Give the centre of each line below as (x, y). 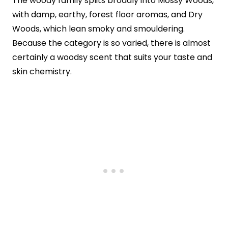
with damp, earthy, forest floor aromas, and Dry (107, 14)
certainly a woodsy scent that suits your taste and (112, 57)
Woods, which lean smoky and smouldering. (98, 28)
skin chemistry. (42, 71)
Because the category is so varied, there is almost (111, 43)
